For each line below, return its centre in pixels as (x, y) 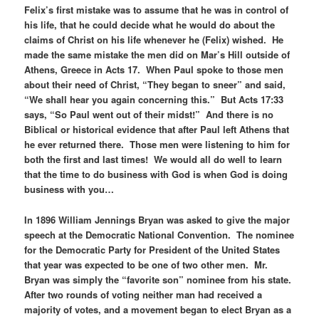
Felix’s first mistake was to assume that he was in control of (157, 10)
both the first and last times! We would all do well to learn (153, 159)
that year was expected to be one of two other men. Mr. (146, 264)
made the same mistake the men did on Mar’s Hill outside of (157, 55)
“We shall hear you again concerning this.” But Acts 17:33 (154, 100)
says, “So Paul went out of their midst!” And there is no (149, 115)
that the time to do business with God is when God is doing (156, 174)
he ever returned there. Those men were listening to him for (157, 145)
